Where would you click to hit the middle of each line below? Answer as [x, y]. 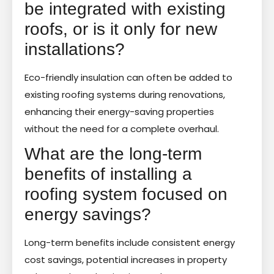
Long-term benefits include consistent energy [130, 242]
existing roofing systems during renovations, [125, 94]
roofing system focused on [126, 194]
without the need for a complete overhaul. [122, 128]
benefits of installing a [108, 174]
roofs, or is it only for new [121, 29]
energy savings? [88, 214]
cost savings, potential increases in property [126, 259]
